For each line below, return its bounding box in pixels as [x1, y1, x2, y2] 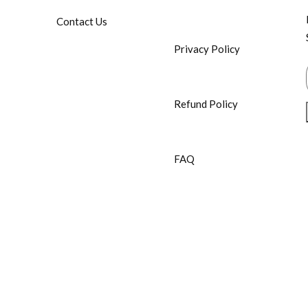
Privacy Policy [173, 42, 240, 55]
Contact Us [56, 14, 107, 27]
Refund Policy [173, 97, 238, 110]
